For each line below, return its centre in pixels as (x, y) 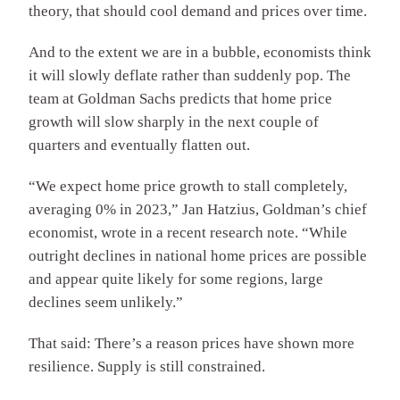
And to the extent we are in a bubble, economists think (200, 53)
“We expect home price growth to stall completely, (188, 187)
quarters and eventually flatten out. (139, 146)
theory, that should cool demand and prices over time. (198, 12)
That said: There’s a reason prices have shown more (192, 344)
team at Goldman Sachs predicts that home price (180, 99)
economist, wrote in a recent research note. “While (188, 233)
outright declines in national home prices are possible (198, 256)
